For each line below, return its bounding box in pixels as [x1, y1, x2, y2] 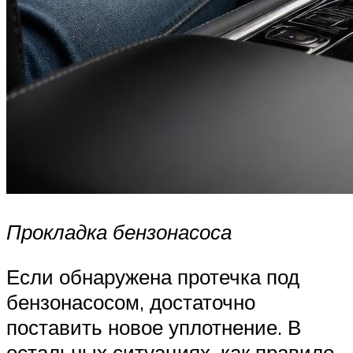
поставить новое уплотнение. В [6, 314, 301, 340]
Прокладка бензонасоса [6, 218, 232, 244]
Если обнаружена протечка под [6, 264, 299, 290]
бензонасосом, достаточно [6, 289, 255, 315]
